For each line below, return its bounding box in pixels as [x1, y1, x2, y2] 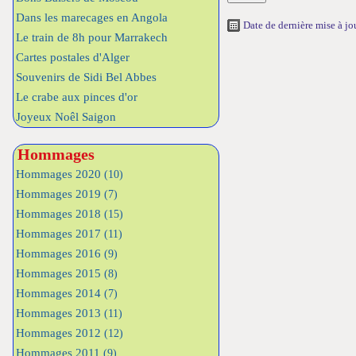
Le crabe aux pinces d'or [16, 91, 137, 103]
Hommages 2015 [16, 267, 104, 280]
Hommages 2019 [16, 188, 104, 200]
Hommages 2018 [16, 207, 104, 220]
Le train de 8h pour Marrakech [16, 31, 168, 44]
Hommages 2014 [16, 287, 104, 300]
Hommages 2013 [16, 307, 104, 319]
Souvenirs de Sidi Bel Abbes [16, 71, 157, 83]
